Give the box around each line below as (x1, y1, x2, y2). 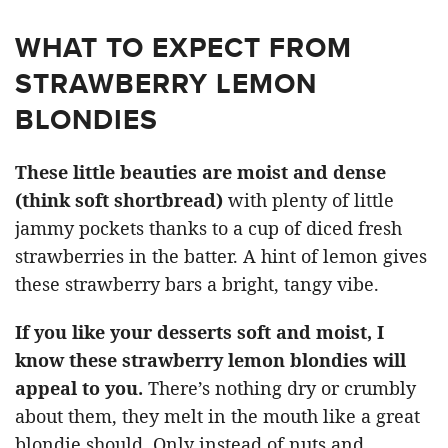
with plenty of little (223, 188, 394, 213)
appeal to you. (15, 376, 148, 401)
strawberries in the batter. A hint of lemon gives (15, 244, 427, 269)
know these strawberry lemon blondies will (15, 348, 406, 373)
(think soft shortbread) (15, 188, 223, 213)
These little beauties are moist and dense (15, 160, 386, 185)
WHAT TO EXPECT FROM (15, 27, 352, 69)
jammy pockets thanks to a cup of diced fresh (15, 216, 402, 241)
